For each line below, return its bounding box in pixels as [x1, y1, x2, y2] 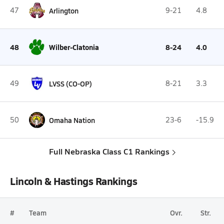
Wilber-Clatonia [49, 42, 99, 52]
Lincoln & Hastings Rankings [10, 174, 137, 188]
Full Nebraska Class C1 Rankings [48, 145, 169, 157]
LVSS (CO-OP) [49, 78, 92, 88]
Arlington [49, 5, 78, 15]
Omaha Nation [49, 115, 95, 125]
